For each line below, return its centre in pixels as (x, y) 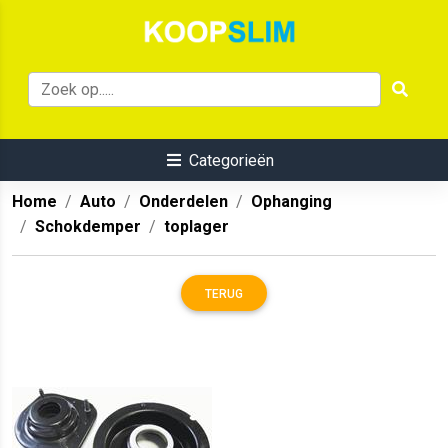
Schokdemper (88, 227)
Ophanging (291, 202)
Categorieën (231, 161)
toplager (196, 227)
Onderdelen (183, 202)
